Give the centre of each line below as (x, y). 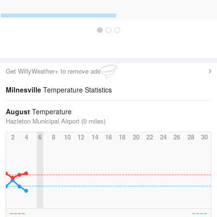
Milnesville (23, 90)
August (18, 111)
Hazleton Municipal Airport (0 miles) (56, 121)
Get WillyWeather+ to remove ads (53, 71)
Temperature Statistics (77, 90)
